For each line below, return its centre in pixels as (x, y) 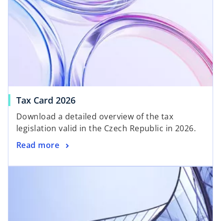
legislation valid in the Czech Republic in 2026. (106, 128)
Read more (38, 145)
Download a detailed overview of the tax (95, 116)
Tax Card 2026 (46, 100)
